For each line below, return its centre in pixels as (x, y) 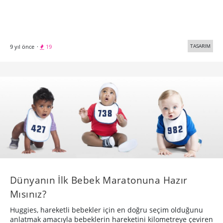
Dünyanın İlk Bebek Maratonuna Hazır (99, 180)
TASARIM (200, 46)
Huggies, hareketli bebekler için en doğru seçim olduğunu (107, 210)
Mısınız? (28, 194)
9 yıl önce (22, 46)
